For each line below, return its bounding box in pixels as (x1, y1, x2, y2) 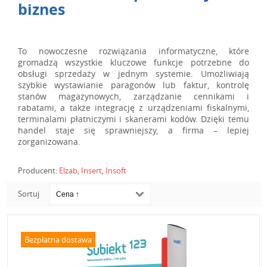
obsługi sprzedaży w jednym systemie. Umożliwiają (18, 68, 249, 79)
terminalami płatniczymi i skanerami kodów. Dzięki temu (18, 113, 249, 125)
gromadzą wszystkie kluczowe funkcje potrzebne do (18, 57, 249, 68)
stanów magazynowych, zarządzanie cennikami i (18, 91, 249, 102)
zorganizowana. (18, 136, 80, 147)
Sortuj (18, 188, 39, 199)
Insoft (105, 165, 126, 176)
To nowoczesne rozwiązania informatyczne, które (18, 45, 249, 57)
